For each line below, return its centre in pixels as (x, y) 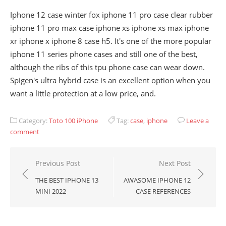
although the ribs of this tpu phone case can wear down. (107, 67)
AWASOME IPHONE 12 (157, 180)
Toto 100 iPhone (73, 121)
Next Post (175, 163)
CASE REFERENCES (163, 191)
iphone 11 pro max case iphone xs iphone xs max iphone (109, 28)
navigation (46, 178)
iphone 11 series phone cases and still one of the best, (104, 54)
